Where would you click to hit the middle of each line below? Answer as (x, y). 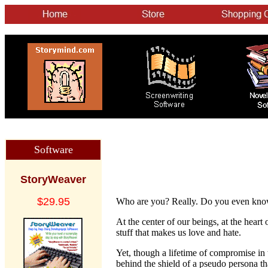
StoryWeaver (53, 179)
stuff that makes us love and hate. (179, 232)
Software (53, 150)
